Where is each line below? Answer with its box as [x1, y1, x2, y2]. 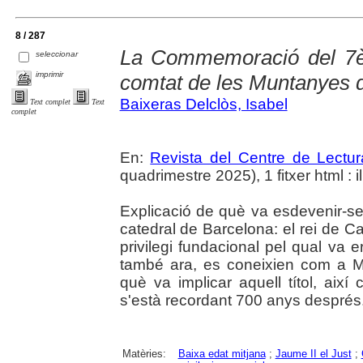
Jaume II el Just [275, 347, 352, 360]
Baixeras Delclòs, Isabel [119, 95, 288, 113]
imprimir [36, 69, 64, 79]
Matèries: [122, 347, 166, 360]
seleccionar [36, 49, 79, 58]
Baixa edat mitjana [177, 347, 266, 360]
